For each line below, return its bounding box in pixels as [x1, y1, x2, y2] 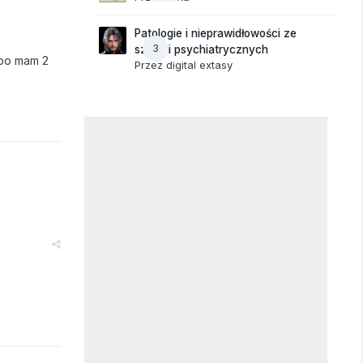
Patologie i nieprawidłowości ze [135, 26, 297, 40]
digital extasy [166, 58, 233, 71]
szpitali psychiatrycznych [135, 42, 268, 56]
